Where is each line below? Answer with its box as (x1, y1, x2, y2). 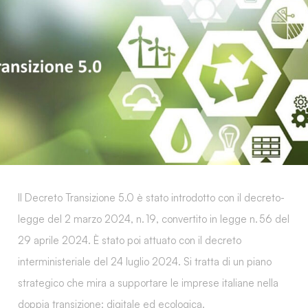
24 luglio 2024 (111, 255, 178, 269)
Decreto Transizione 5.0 (25, 191, 134, 205)
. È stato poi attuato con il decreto (88, 234, 241, 247)
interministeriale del (18, 255, 111, 269)
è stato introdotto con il (134, 191, 244, 205)
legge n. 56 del (220, 212, 289, 226)
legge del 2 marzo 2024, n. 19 (18, 212, 156, 226)
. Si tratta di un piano (178, 255, 272, 269)
